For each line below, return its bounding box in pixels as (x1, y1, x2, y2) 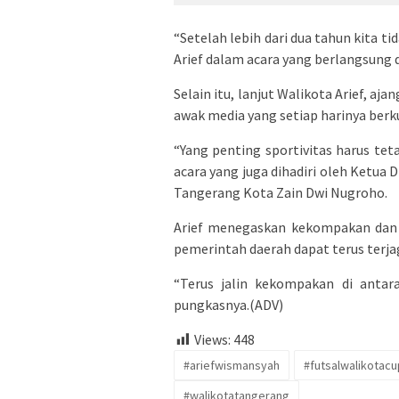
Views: (194, 330, 231, 349)
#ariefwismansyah (183, 357, 280, 374)
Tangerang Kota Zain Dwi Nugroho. (174, 183, 387, 202)
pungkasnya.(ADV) (174, 296, 283, 314)
